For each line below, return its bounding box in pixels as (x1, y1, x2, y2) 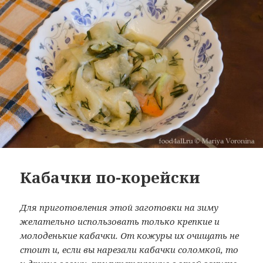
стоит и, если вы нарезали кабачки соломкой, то (20, 243, 239, 255)
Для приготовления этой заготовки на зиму (20, 201, 219, 213)
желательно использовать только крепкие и (20, 215, 220, 227)
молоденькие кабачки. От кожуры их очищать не (20, 229, 240, 241)
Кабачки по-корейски (20, 166, 201, 188)
